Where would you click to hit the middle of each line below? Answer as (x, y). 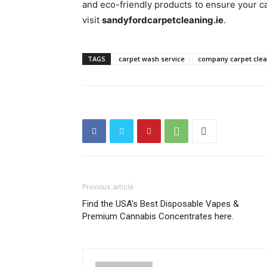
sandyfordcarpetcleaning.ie (163, 20)
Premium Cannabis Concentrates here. (158, 216)
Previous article (108, 187)
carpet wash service (152, 59)
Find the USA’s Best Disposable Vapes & (161, 204)
